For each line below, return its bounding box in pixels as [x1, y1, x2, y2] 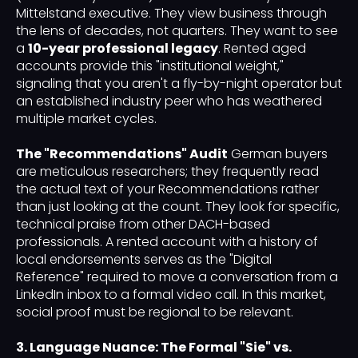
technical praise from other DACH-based [16, 215, 270, 234]
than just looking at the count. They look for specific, [16, 197, 340, 217]
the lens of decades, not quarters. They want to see [16, 22, 338, 41]
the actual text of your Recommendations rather [16, 180, 319, 199]
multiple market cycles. [16, 109, 157, 129]
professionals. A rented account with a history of [16, 233, 318, 252]
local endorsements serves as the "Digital [16, 250, 272, 269]
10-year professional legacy [28, 39, 218, 58]
